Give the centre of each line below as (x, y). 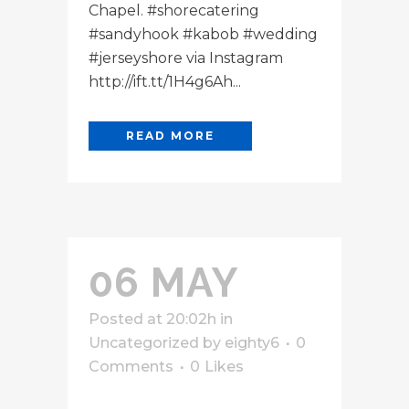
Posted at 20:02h (152, 319)
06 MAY (164, 282)
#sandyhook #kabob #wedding (203, 34)
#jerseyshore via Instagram (186, 58)
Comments (131, 366)
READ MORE (170, 135)
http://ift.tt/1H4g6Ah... (165, 81)
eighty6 (252, 342)
